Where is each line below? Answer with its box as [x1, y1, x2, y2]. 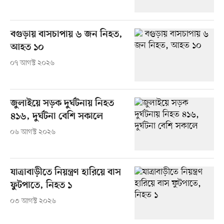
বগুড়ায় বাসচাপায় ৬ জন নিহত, [10, 29, 122, 41]
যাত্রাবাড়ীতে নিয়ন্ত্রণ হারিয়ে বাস [10, 167, 121, 179]
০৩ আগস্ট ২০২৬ [9, 196, 56, 206]
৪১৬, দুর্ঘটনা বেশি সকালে [10, 111, 103, 123]
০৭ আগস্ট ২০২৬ [9, 58, 54, 68]
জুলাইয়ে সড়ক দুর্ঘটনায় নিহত [10, 98, 114, 110]
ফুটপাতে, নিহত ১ [10, 180, 72, 192]
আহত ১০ [10, 42, 44, 54]
